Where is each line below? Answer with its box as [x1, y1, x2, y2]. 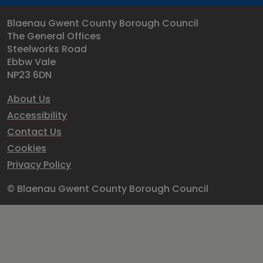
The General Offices [7, 29, 101, 43]
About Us [7, 92, 50, 106]
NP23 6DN [7, 68, 52, 82]
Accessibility [7, 109, 67, 122]
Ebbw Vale [7, 55, 56, 69]
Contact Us [7, 125, 62, 139]
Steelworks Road [7, 42, 87, 56]
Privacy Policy [7, 158, 71, 171]
